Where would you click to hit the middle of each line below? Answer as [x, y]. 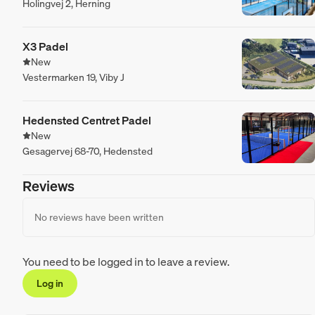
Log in [50, 283]
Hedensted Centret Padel [87, 121]
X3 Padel [45, 47]
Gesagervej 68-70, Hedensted [88, 151]
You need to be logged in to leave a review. [126, 262]
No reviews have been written [99, 217]
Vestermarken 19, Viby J [73, 77]
